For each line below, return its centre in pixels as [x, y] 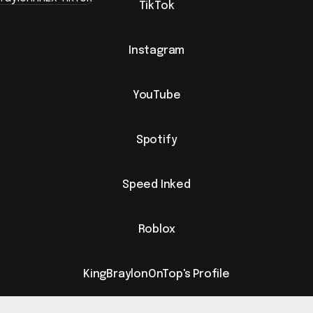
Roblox [156, 229]
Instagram [156, 50]
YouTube [156, 95]
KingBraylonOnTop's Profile [156, 274]
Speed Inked [156, 184]
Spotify [156, 140]
